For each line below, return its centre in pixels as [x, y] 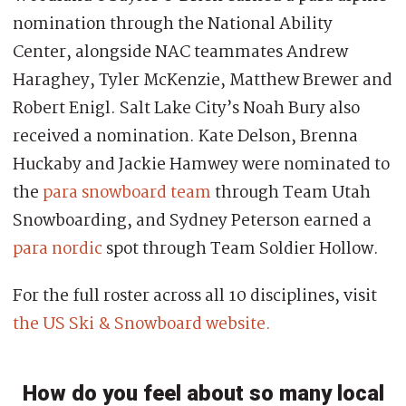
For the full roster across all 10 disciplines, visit [195, 297]
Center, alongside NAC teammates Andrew [180, 53]
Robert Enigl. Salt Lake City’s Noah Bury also [186, 109]
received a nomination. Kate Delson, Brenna [185, 137]
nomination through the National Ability [173, 25]
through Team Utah [291, 193]
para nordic [58, 250]
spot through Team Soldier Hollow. [241, 250]
